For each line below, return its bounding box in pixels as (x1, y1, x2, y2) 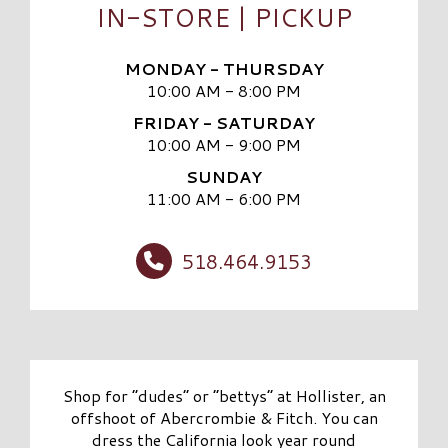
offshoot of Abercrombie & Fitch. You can (70, 406, 378, 430)
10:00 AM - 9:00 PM (147, 133, 301, 157)
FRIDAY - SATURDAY (133, 111, 315, 135)
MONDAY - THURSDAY (124, 56, 324, 80)
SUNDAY (186, 165, 262, 189)
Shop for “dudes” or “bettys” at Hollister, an (62, 384, 386, 408)
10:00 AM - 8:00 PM (147, 78, 301, 102)
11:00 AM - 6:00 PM (147, 187, 301, 211)
